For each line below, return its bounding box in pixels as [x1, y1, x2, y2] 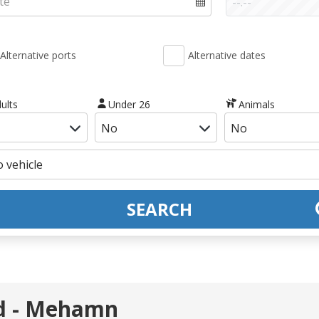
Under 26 [108, 97, 151, 111]
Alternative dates [188, 48, 266, 62]
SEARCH [127, 197, 192, 221]
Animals [238, 97, 275, 111]
